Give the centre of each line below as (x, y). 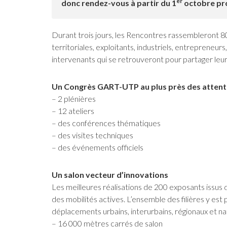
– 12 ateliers (73, 110)
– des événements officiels (98, 147)
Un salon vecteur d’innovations (110, 174)
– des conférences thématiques (106, 123)
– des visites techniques (92, 135)
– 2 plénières (74, 98)
